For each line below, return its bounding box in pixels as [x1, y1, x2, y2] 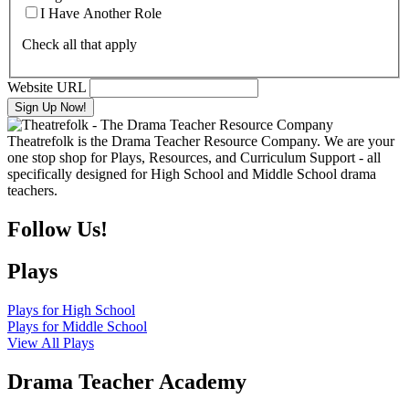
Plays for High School [7, 302, 135, 319]
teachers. [7, 182, 58, 198]
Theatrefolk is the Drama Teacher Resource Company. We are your [7, 132, 394, 149]
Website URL [7, 79, 86, 95]
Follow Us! [7, 216, 108, 241]
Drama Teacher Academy [7, 370, 246, 394]
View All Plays [7, 335, 94, 351]
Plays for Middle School [7, 319, 147, 335]
